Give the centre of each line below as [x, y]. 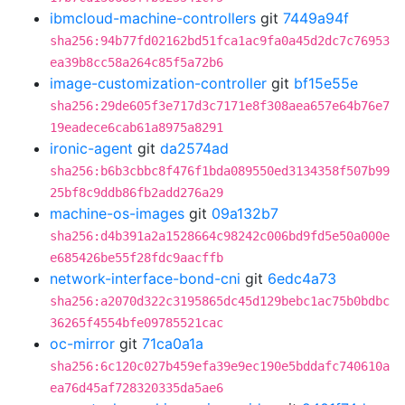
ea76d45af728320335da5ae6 [137, 388]
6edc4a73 [302, 278]
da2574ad [194, 148]
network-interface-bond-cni [145, 278]
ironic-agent [91, 148]
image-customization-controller [158, 83]
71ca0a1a [173, 344]
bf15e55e [326, 83]
